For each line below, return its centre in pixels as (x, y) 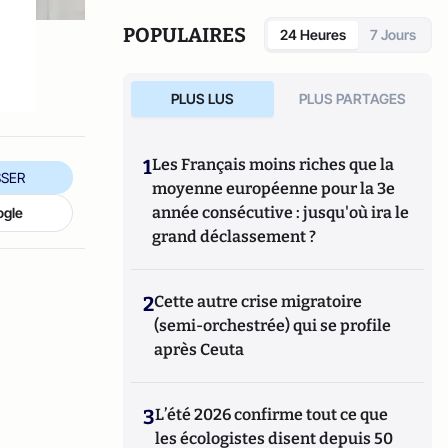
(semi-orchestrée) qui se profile (273, 325)
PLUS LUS (202, 98)
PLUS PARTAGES (353, 98)
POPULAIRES (185, 35)
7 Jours (393, 34)
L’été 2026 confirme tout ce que (272, 414)
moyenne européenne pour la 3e (274, 188)
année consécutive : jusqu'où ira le (281, 212)
